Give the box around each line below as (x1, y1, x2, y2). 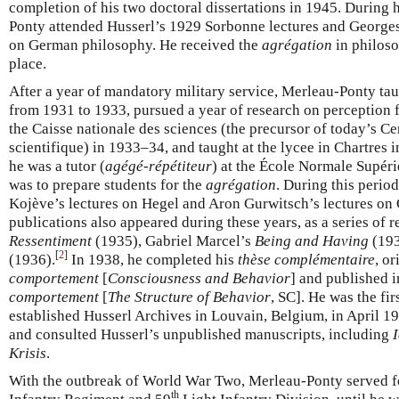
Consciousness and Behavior (108, 269, 290, 287)
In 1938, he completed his (68, 250, 238, 268)
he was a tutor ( (9, 157, 105, 175)
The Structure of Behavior (108, 288, 271, 305)
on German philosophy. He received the (9, 36, 262, 53)
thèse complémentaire (238, 250, 375, 268)
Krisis (9, 344, 46, 362)
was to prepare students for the (9, 175, 206, 193)
